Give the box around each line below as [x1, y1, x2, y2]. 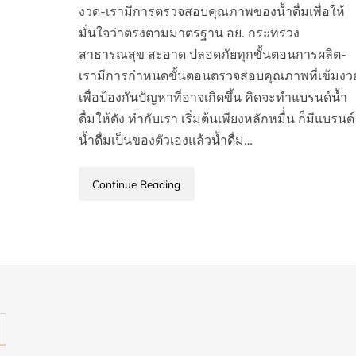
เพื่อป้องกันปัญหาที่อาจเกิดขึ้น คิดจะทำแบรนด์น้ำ [78, 89, 347, 106]
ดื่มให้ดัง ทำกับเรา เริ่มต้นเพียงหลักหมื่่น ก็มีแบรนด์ [78, 110, 354, 127]
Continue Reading [92, 176, 181, 191]
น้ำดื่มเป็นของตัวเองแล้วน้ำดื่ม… [78, 132, 253, 149]
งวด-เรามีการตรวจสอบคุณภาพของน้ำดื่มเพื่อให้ [78, 3, 345, 20]
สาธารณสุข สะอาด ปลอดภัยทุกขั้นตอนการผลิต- [78, 46, 346, 63]
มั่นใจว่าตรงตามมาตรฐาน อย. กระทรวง [78, 25, 300, 41]
